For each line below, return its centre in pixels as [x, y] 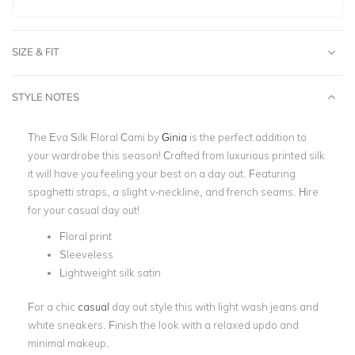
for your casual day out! [85, 210]
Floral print [86, 236]
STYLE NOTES [46, 97]
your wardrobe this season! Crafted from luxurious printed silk [176, 155]
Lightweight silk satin [110, 273]
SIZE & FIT [36, 52]
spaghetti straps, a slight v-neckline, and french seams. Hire [173, 192]
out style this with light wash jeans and [224, 306]
